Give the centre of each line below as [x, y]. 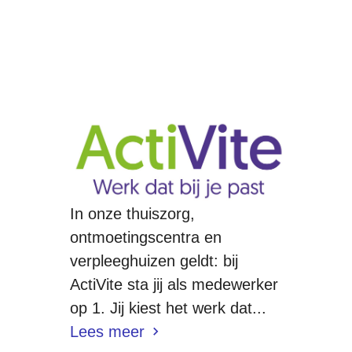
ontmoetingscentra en [145, 237]
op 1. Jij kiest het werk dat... [168, 308]
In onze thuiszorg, [132, 213]
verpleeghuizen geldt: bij [154, 260]
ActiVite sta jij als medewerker [174, 284]
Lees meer [107, 331]
